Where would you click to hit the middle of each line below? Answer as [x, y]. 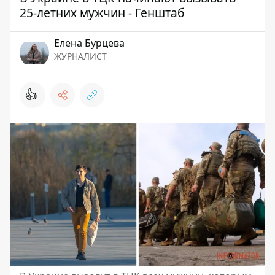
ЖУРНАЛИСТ [80, 56]
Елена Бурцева [89, 43]
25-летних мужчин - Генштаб [102, 13]
